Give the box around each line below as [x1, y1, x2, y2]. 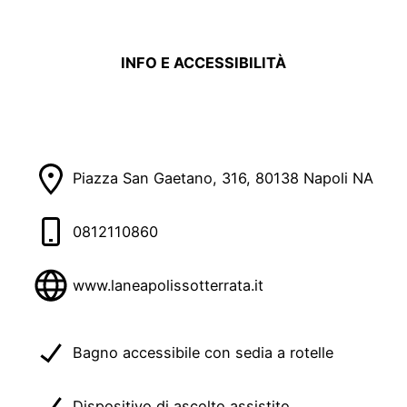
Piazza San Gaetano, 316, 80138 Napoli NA [73, 169, 373, 188]
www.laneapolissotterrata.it [73, 275, 263, 294]
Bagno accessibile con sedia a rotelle [73, 343, 333, 362]
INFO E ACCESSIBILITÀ [121, 53, 286, 72]
